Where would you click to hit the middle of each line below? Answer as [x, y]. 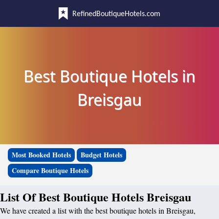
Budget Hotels [101, 155]
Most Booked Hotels [41, 155]
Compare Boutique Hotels [50, 170]
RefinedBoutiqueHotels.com [116, 14]
